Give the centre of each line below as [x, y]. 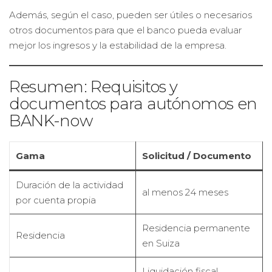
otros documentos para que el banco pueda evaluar [125, 30]
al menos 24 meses [185, 192]
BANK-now [51, 121]
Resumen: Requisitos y [93, 87]
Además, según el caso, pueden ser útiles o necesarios [131, 15]
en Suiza [161, 243]
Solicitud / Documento [197, 156]
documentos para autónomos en [133, 104]
